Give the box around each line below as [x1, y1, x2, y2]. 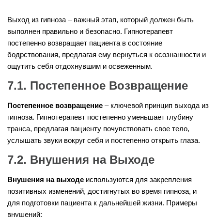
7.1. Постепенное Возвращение [7, 79, 188, 93]
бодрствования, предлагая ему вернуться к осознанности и [7, 50, 206, 59]
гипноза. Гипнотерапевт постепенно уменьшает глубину [7, 113, 193, 122]
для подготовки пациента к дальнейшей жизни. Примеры [7, 199, 197, 207]
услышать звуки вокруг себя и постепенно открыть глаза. [7, 136, 200, 145]
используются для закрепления [84, 175, 192, 184]
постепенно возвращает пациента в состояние [7, 39, 162, 47]
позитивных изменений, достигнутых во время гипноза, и [7, 187, 197, 196]
